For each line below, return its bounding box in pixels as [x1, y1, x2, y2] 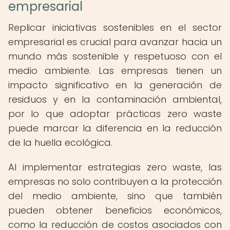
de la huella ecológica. [8, 136, 112, 149]
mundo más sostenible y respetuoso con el [8, 50, 222, 63]
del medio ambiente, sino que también [8, 189, 222, 202]
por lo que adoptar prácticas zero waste [8, 107, 222, 120]
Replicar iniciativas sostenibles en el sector [8, 21, 222, 34]
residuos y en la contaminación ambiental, [8, 93, 222, 106]
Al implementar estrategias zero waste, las [8, 161, 222, 174]
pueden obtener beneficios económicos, [8, 204, 222, 217]
